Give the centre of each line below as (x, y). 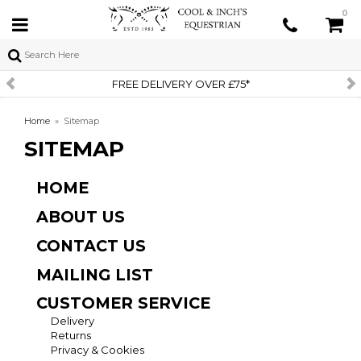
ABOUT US (81, 217)
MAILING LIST (95, 274)
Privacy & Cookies (98, 350)
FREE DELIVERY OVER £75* (93, 84)
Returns (71, 336)
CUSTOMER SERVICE (123, 303)
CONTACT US (91, 245)
